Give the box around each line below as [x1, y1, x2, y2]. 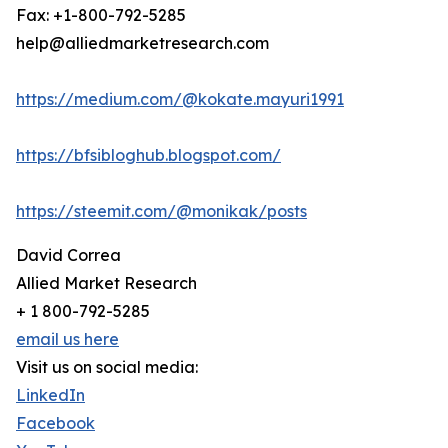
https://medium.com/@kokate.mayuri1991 [16, 89, 344, 110]
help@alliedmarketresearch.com [16, 33, 269, 54]
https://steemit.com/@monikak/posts [16, 201, 307, 222]
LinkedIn [16, 385, 85, 406]
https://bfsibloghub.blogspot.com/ [16, 145, 281, 166]
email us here [16, 329, 119, 350]
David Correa [16, 245, 121, 266]
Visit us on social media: [16, 357, 198, 378]
